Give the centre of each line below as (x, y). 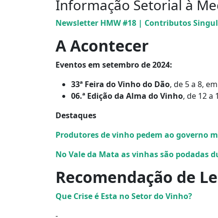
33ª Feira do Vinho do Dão (120, 84)
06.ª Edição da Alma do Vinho (127, 96)
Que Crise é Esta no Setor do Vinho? (124, 196)
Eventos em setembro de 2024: (114, 65)
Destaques (76, 116)
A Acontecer (102, 46)
